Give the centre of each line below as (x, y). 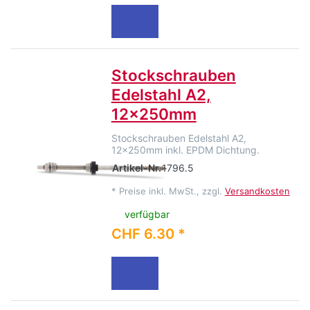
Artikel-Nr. (136, 167)
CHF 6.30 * (148, 234)
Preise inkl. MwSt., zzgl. (172, 191)
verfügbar (147, 215)
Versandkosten (257, 191)
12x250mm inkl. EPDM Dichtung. (185, 149)
